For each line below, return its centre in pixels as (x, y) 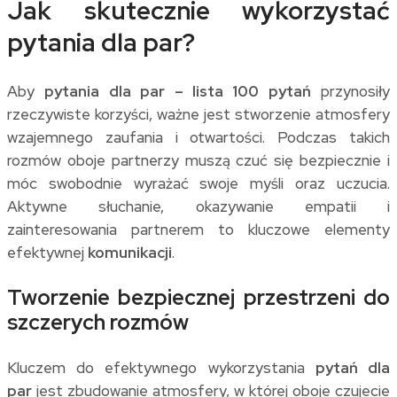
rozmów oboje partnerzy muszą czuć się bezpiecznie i (198, 160)
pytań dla (353, 367)
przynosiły (350, 91)
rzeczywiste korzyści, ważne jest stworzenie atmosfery (198, 114)
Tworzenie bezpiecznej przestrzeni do (198, 297)
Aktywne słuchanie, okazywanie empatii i (198, 206)
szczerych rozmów (98, 322)
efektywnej (47, 252)
